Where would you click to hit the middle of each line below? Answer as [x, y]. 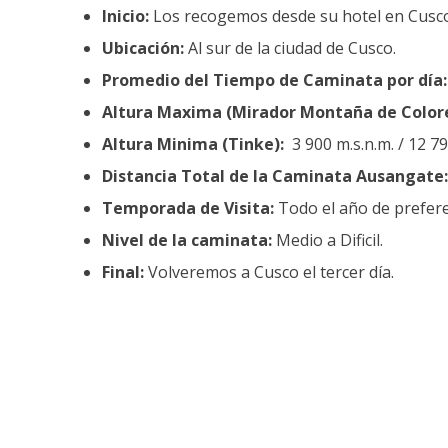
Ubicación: [143, 48]
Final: [123, 272]
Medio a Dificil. [327, 240]
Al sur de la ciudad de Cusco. [290, 48]
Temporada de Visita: [188, 208]
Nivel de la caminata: [187, 240]
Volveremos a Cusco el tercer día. [269, 272]
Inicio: [125, 16]
